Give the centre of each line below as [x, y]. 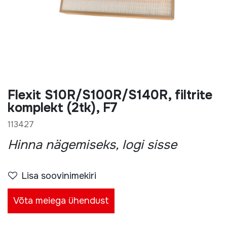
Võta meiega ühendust [61, 201]
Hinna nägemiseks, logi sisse [92, 145]
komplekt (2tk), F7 [63, 108]
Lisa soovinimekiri [69, 176]
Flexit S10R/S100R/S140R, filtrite [110, 95]
